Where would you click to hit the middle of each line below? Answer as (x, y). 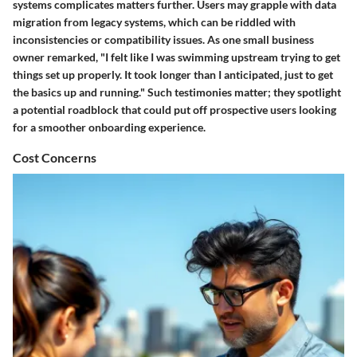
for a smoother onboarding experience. (109, 127)
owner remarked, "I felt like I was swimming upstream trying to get (177, 57)
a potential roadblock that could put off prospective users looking (175, 109)
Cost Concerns (55, 157)
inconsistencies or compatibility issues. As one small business (163, 39)
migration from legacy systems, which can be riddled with (154, 22)
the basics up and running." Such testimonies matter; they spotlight (177, 92)
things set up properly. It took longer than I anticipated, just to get (173, 74)
